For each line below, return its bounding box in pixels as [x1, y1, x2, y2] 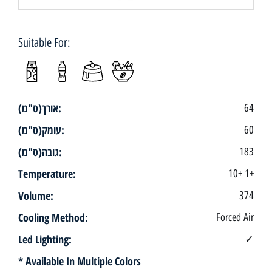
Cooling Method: [18, 209, 89, 225]
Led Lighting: [18, 231, 72, 246]
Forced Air [216, 210, 254, 223]
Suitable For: [18, 35, 71, 50]
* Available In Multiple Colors [18, 253, 141, 268]
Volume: [18, 188, 54, 203]
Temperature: [18, 166, 76, 181]
